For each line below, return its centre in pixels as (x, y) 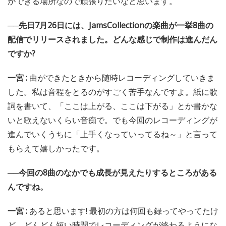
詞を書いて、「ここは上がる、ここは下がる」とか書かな (112, 106)
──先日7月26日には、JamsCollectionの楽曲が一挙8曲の (110, 25)
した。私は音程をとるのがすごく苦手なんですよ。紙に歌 (112, 92)
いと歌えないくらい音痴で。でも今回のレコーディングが (112, 120)
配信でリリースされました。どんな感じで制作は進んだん (112, 39)
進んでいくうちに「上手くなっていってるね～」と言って (112, 134)
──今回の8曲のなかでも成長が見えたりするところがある (112, 172)
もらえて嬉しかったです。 (56, 148)
